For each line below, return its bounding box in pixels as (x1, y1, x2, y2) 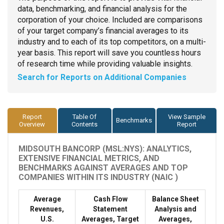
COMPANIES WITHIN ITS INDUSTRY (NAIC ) (18, 172, 178, 182)
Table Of (72, 112, 97, 120)
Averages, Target (81, 214, 139, 223)
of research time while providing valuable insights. (17, 58, 192, 68)
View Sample (167, 112, 205, 120)
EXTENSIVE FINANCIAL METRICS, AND (18, 153, 159, 163)
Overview (19, 120, 45, 128)
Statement (93, 204, 127, 213)
